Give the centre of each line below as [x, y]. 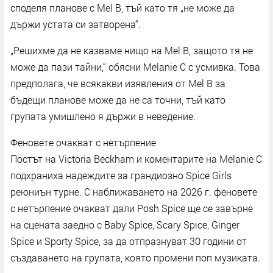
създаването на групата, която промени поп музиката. [135, 257]
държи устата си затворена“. [76, 24]
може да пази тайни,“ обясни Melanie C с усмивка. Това [135, 66]
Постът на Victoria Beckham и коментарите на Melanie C [136, 158]
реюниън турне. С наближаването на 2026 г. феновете [134, 191]
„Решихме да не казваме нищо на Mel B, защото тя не [132, 50]
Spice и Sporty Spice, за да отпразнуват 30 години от [129, 241]
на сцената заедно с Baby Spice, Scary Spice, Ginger [125, 224]
